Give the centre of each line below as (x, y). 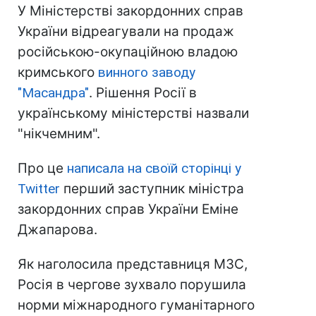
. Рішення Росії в (143, 93)
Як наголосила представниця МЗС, (133, 265)
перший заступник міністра (152, 189)
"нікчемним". (59, 134)
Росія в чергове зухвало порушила (132, 285)
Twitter (39, 189)
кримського (58, 73)
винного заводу (147, 73)
